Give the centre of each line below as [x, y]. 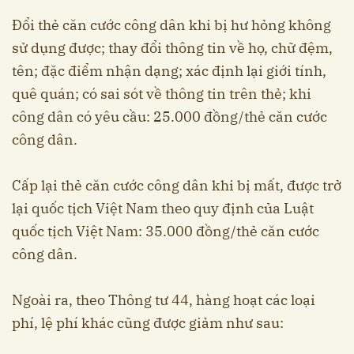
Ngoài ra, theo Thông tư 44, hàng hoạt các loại [164, 299]
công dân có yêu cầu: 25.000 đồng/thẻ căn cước [169, 116]
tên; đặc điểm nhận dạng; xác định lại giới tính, [169, 70]
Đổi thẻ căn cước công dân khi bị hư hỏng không [171, 24]
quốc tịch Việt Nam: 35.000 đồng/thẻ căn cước [166, 231]
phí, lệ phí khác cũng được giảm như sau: [148, 322]
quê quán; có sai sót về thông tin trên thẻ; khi [162, 93]
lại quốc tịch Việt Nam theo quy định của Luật [163, 208]
